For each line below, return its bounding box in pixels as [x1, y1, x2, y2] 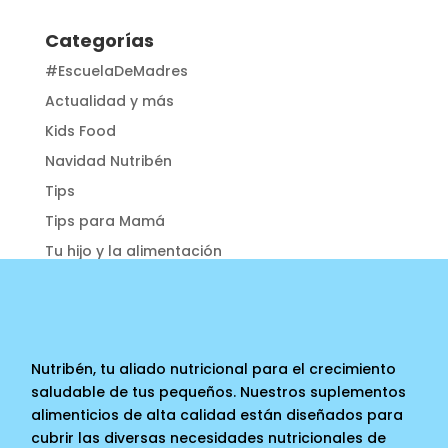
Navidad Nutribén [44, 150, 172, 171]
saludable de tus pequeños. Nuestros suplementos [31, 381, 407, 402]
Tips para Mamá [44, 210, 165, 231]
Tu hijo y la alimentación [44, 240, 222, 261]
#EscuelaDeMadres [44, 60, 188, 81]
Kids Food [44, 120, 116, 141]
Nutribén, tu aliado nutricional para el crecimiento [31, 358, 397, 379]
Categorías [44, 27, 154, 53]
